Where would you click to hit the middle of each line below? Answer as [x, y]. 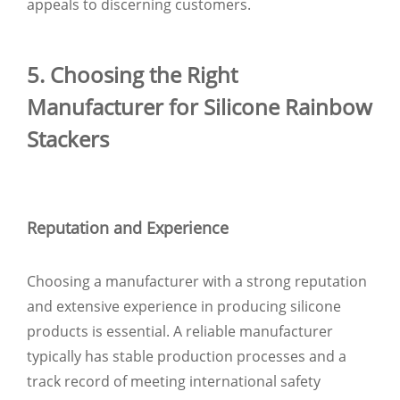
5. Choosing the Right [132, 74]
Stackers [68, 138]
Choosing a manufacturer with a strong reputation [197, 281]
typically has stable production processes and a [187, 356]
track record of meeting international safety [174, 381]
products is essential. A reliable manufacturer [180, 331]
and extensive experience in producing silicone [184, 306]
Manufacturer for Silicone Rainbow [200, 106]
